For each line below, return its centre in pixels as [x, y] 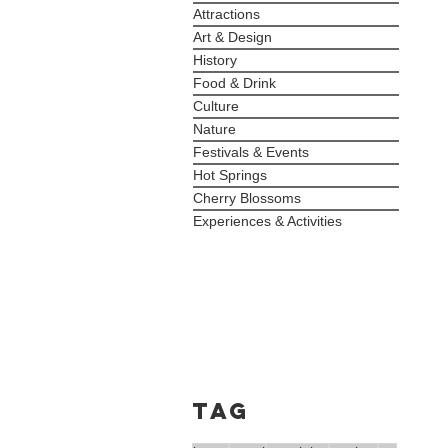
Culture [216, 106]
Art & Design [232, 37]
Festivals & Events [251, 152]
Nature [214, 129]
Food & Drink [234, 83]
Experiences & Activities [267, 221]
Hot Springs [230, 175]
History [215, 60]
